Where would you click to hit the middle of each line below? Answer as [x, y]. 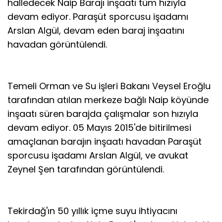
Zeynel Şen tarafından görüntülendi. [86, 169]
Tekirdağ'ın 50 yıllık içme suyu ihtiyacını [92, 211]
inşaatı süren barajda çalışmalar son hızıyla [103, 113]
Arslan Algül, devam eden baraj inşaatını [96, 30]
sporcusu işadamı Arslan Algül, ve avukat [98, 155]
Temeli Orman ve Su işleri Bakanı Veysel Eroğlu [109, 86]
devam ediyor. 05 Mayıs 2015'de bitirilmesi [99, 127]
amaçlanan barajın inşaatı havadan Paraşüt [105, 141]
